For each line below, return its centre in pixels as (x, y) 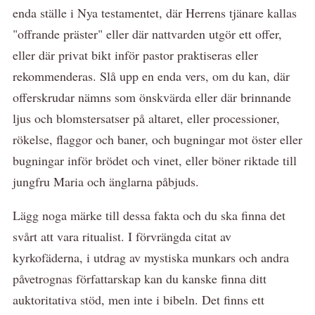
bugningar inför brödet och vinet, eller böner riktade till (155, 160)
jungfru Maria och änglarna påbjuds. (106, 181)
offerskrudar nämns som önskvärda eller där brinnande (152, 97)
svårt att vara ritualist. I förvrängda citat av (122, 236)
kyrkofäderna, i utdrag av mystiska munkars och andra (151, 257)
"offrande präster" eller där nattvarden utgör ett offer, (147, 33)
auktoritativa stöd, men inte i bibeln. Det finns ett (139, 299)
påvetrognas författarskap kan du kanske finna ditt (140, 278)
